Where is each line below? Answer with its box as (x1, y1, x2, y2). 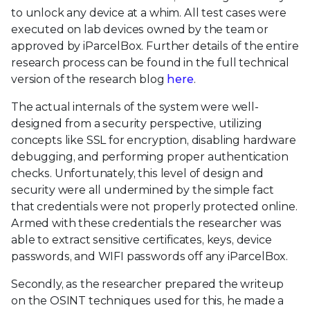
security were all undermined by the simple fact (11, 183, 274, 197)
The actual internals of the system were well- (11, 100, 259, 113)
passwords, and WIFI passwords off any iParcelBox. (11, 249, 289, 263)
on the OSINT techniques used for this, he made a (11, 293, 284, 307)
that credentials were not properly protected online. (11, 199, 298, 213)
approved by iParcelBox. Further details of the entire (11, 39, 299, 53)
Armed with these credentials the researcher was (11, 216, 282, 230)
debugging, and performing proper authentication (11, 149, 289, 163)
